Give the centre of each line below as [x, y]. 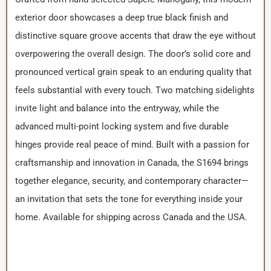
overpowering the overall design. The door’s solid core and [132, 54]
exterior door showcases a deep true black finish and [121, 18]
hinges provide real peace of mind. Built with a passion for [132, 145]
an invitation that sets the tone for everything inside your [129, 199]
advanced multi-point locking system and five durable [122, 127]
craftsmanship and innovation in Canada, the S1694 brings [132, 163]
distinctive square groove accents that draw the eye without [135, 36]
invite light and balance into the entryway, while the [117, 109]
